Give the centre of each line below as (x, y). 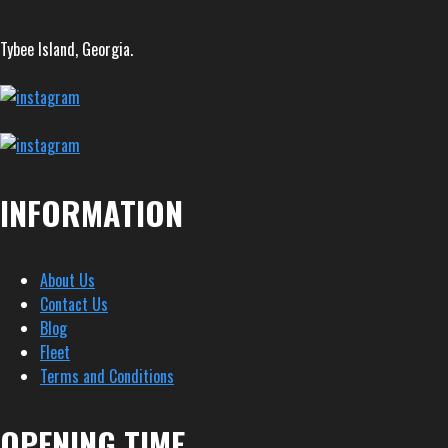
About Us (67, 280)
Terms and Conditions (107, 376)
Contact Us (74, 304)
